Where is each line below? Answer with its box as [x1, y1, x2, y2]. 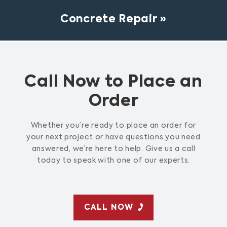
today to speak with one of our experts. [36, 157, 191, 164]
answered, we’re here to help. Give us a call [31, 145, 196, 153]
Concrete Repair [60, 14, 157, 25]
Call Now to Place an [24, 73, 203, 90]
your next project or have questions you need [26, 133, 201, 141]
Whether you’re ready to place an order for [30, 122, 197, 129]
